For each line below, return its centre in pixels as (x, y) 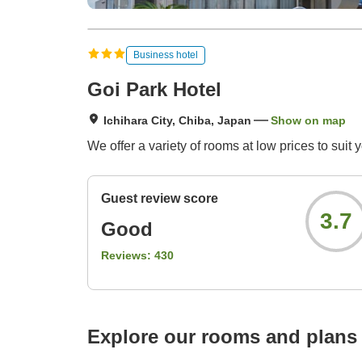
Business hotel (166, 55)
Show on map (308, 121)
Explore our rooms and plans (222, 337)
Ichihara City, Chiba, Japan (177, 121)
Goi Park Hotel (154, 90)
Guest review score (160, 199)
